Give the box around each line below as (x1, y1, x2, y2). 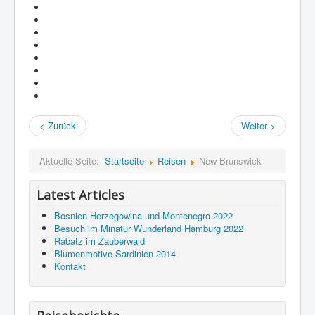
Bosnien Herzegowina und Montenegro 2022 (54, 209, 233, 223)
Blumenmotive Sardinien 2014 (54, 247, 176, 261)
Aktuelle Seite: (39, 154, 105, 168)
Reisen (157, 154, 186, 168)
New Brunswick (199, 154, 262, 168)
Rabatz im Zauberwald (54, 234, 145, 248)
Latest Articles (37, 186, 124, 204)
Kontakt (54, 259, 86, 274)
